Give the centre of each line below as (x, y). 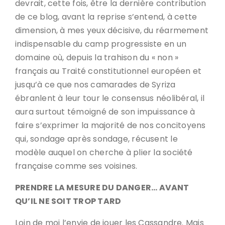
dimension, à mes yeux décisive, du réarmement (112, 30)
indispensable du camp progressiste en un (101, 44)
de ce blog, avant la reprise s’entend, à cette (106, 17)
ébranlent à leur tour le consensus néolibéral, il (110, 98)
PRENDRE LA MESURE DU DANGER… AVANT (102, 188)
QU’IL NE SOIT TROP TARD (68, 201)
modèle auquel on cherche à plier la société (104, 152)
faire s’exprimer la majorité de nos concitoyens (110, 125)
